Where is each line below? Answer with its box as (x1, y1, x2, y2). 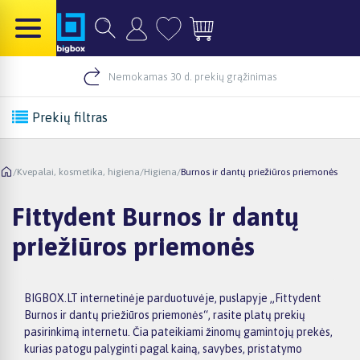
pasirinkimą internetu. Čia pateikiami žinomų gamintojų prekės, (24, 325, 333, 338)
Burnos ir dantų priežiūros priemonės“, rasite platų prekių (24, 308, 305, 321)
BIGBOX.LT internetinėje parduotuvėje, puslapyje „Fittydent (24, 291, 321, 305)
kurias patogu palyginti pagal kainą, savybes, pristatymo (24, 342, 302, 355)
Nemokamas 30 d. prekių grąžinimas (108, 70, 277, 83)
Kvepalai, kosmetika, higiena (17, 166, 140, 178)
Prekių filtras (32, 110, 108, 125)
